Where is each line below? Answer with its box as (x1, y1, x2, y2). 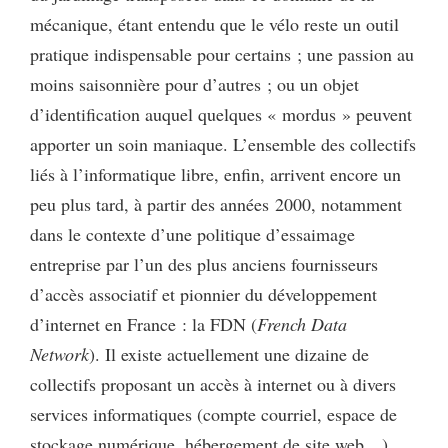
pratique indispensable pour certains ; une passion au (30, 42, 414, 66)
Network (30, 342, 89, 366)
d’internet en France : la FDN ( (30, 312, 257, 336)
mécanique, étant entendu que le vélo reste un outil (30, 12, 399, 36)
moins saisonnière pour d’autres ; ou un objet (30, 72, 359, 96)
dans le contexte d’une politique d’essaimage (30, 222, 355, 246)
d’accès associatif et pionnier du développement (30, 282, 377, 306)
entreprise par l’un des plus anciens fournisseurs (30, 252, 378, 276)
